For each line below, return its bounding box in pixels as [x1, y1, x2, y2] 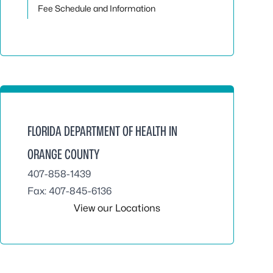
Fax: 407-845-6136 [27, 185, 112, 197]
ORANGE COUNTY [27, 146, 99, 162]
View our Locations [74, 202, 160, 214]
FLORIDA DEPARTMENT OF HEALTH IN [27, 123, 177, 139]
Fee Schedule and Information [38, 3, 155, 13]
